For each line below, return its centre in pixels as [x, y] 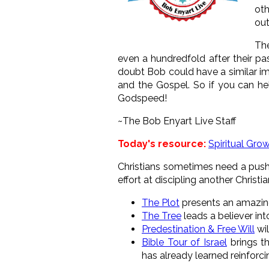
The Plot [161, 202]
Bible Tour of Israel [184, 242]
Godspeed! [142, 98]
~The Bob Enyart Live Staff [177, 121]
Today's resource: [163, 144]
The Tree [162, 216]
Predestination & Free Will [198, 229]
